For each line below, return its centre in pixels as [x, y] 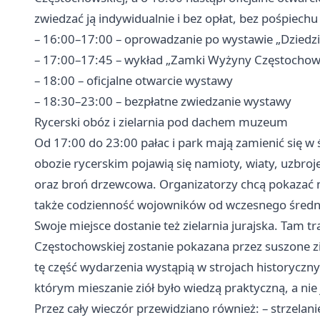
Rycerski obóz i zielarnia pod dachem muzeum [161, 121]
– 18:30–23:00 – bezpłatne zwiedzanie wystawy [163, 101]
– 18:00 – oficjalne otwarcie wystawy [134, 80]
